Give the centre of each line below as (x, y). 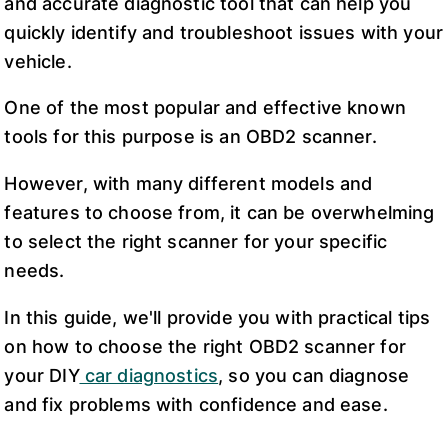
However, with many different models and (188, 183)
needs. (34, 270)
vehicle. (38, 61)
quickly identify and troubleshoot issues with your (223, 32)
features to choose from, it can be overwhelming (219, 212)
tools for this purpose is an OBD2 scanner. (193, 137)
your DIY (42, 375)
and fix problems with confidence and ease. (196, 404)
